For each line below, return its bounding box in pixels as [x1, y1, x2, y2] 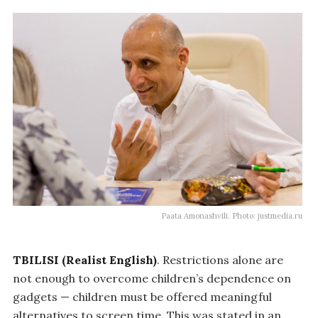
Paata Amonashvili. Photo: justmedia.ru [161, 211, 302, 221]
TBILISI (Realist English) [13, 253, 157, 268]
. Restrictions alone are [157, 253, 283, 268]
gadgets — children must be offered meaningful [13, 290, 272, 305]
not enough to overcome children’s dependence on [13, 271, 291, 286]
